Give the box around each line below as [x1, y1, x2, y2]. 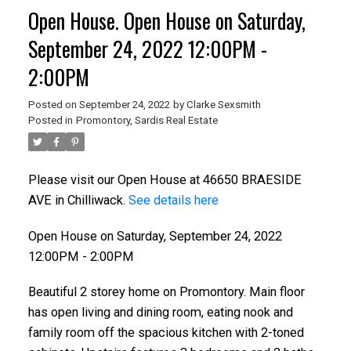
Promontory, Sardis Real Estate [75, 114, 218, 126]
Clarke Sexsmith [186, 98, 261, 110]
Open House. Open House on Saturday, [27, 5, 306, 36]
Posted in [27, 114, 73, 126]
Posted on [27, 98, 79, 110]
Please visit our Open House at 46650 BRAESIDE [27, 172, 302, 187]
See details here [128, 192, 219, 208]
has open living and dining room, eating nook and [27, 305, 293, 320]
